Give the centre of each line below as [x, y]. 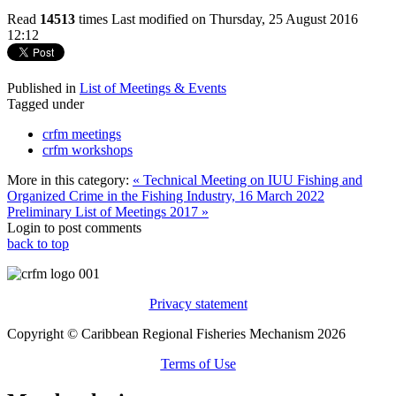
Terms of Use [198, 363]
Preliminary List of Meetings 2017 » [108, 211]
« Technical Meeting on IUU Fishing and [247, 179]
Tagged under [46, 103]
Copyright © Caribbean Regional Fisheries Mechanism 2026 [176, 333]
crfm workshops [88, 149]
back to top [38, 243]
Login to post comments [74, 227]
